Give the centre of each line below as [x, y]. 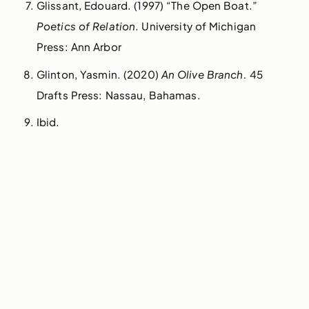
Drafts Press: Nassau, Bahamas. [118, 94]
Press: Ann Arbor [79, 46]
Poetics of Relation [86, 26]
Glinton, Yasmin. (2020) [99, 74]
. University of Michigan [196, 26]
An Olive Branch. [205, 74]
